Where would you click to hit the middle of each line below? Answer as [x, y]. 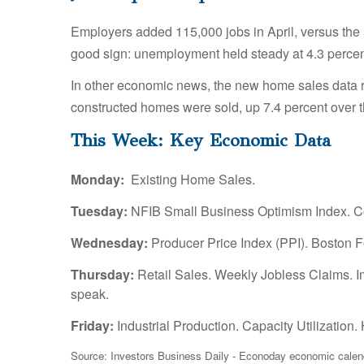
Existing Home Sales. [190, 180]
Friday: [92, 326]
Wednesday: [109, 243]
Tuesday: [99, 211]
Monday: [97, 180]
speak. [90, 294]
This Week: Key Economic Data [201, 141]
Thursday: [102, 275]
